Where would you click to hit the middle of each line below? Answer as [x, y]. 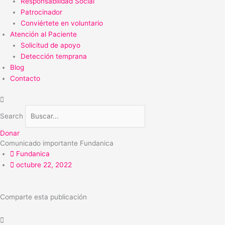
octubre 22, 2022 [44, 164]
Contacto [25, 78]
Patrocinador [41, 12]
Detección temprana [53, 56]
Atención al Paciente [43, 34]
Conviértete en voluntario [62, 23]
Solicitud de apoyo [50, 45]
